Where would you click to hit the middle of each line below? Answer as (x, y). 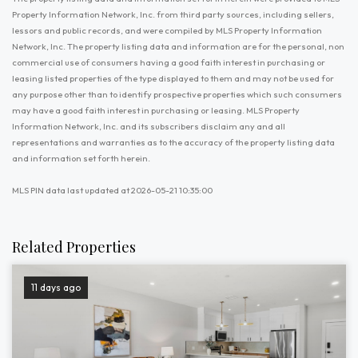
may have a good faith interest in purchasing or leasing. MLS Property (156, 110)
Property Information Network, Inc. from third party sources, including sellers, (173, 14)
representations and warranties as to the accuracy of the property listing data (173, 142)
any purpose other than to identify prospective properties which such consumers (177, 94)
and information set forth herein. (81, 158)
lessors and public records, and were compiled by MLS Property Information (167, 30)
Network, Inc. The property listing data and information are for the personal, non (178, 46)
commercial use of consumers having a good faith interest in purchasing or (169, 62)
